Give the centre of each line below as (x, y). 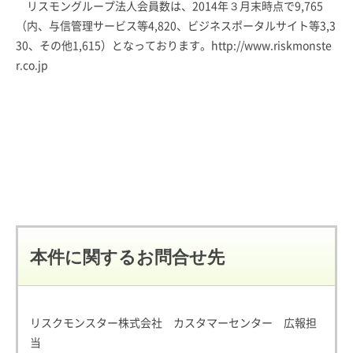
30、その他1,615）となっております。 (113, 45)
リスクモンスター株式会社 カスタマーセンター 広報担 (173, 323)
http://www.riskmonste (271, 45)
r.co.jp (32, 65)
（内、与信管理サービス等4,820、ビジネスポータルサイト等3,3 (176, 26)
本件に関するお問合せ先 (127, 256)
